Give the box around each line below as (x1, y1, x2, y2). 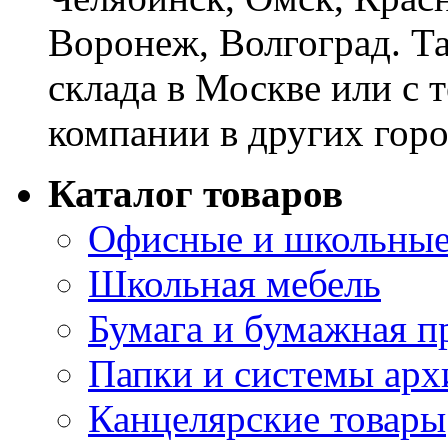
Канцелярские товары (88, 396, 446, 440)
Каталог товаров (48, 171, 343, 215)
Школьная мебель (88, 261, 381, 305)
